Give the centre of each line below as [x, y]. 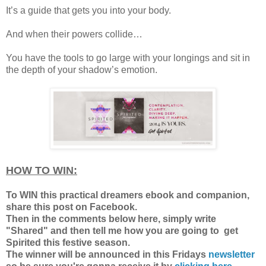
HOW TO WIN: [42, 170]
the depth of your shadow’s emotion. [82, 69]
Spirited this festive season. [69, 242]
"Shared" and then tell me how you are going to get [122, 230]
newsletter [232, 254]
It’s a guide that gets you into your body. [88, 10]
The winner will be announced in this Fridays [107, 254]
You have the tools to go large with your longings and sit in [128, 58]
